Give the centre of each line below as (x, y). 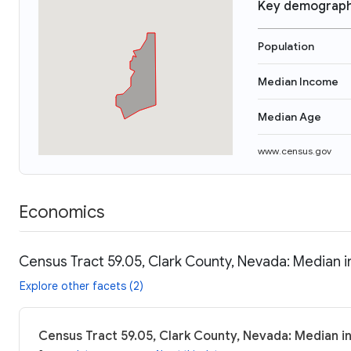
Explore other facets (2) (81, 286)
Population (286, 46)
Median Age (289, 117)
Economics (62, 212)
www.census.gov (295, 151)
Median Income (298, 81)
